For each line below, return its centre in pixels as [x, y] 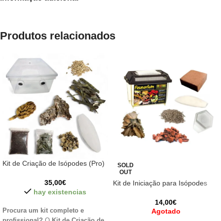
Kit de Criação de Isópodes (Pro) [54, 163]
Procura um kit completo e [43, 211]
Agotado [166, 211]
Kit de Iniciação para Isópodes [160, 183]
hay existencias [60, 192]
